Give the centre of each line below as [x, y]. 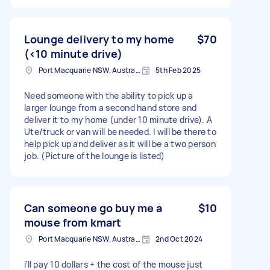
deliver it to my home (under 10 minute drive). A [118, 119]
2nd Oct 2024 [179, 239]
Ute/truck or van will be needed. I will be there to [120, 131]
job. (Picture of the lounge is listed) [95, 155]
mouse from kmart [73, 222]
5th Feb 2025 [178, 70]
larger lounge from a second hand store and [111, 107]
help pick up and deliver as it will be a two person [120, 143]
